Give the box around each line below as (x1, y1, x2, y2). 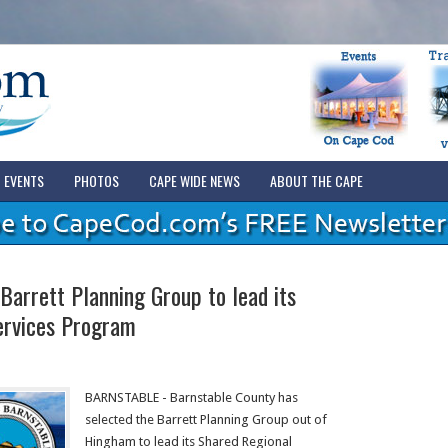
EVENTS (3, 170, 44, 191)
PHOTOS (73, 170, 119, 191)
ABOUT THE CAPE (269, 170, 363, 191)
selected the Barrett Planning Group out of (84, 412, 327, 427)
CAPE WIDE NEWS (148, 170, 240, 191)
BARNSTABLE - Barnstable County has (84, 390, 298, 405)
